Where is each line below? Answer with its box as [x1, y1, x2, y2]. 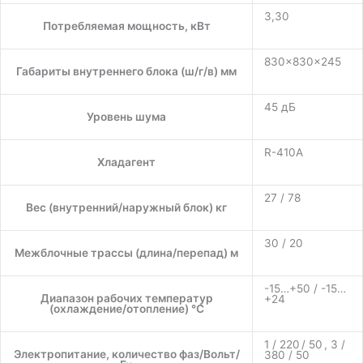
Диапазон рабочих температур [40, 291, 213, 305]
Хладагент [97, 155, 156, 169]
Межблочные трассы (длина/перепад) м [15, 246, 238, 259]
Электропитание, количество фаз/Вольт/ [13, 347, 240, 361]
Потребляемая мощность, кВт [42, 19, 211, 32]
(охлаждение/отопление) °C [49, 301, 204, 315]
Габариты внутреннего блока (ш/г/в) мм [16, 64, 237, 78]
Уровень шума [87, 109, 166, 123]
